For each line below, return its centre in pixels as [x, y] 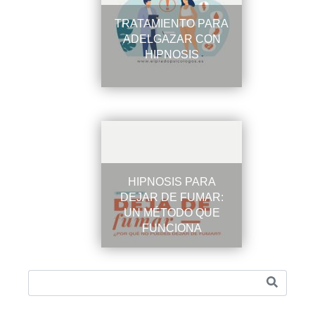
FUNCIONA [172, 228]
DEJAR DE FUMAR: [172, 197]
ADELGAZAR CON [172, 39]
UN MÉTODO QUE [172, 212]
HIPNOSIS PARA [172, 181]
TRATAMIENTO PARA [172, 23]
